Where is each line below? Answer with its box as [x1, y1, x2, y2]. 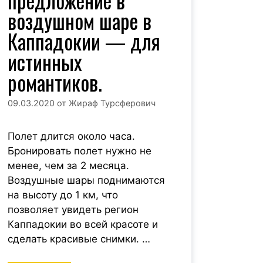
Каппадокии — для [7, 26, 160, 57]
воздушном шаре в [7, 5, 151, 36]
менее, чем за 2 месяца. [7, 160, 129, 172]
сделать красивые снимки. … [7, 233, 150, 245]
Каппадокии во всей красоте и [7, 218, 158, 231]
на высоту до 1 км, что [7, 189, 118, 201]
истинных [7, 46, 82, 77]
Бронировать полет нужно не [7, 145, 151, 157]
